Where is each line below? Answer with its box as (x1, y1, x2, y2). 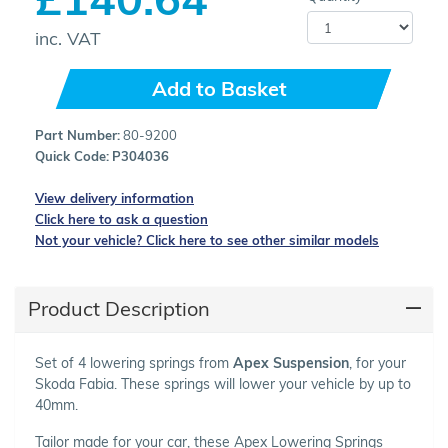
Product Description (27, 296, 210, 322)
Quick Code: (35, 147, 109, 164)
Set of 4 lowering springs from (35, 353, 233, 372)
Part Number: (35, 126, 120, 143)
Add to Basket (151, 75, 287, 101)
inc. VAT (35, 26, 101, 49)
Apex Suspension (233, 353, 349, 372)
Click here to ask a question (35, 210, 208, 227)
